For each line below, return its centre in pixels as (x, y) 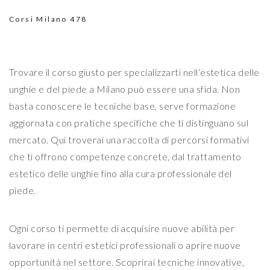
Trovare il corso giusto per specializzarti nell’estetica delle (134, 72)
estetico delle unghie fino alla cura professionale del (121, 174)
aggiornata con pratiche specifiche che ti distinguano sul (129, 123)
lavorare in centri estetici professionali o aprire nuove (125, 245)
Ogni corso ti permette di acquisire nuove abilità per (122, 228)
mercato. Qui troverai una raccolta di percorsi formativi (129, 140)
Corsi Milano (40, 19)
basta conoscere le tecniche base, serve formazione (123, 106)
